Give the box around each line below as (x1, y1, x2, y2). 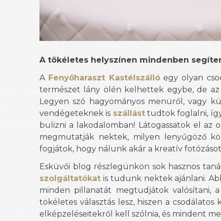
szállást (112, 109, 145, 118)
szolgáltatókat (39, 174, 101, 184)
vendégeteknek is (39, 109, 113, 118)
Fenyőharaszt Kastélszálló (48, 73, 160, 83)
